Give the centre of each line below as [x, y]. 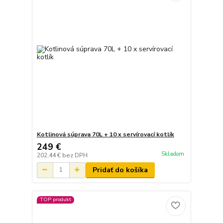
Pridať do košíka [120, 170]
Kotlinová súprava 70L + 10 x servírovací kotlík [105, 134]
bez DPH [75, 155]
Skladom [172, 154]
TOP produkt [55, 200]
